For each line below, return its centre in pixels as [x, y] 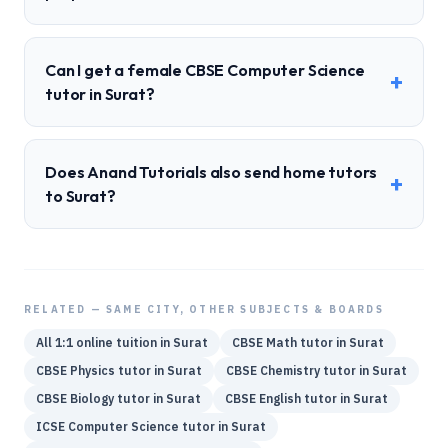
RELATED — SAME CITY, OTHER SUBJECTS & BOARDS [204, 309]
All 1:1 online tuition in [104, 342]
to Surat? [80, 196]
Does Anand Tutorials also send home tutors [211, 172]
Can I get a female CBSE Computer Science [205, 70]
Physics [92, 370]
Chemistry [290, 370]
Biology [92, 398]
